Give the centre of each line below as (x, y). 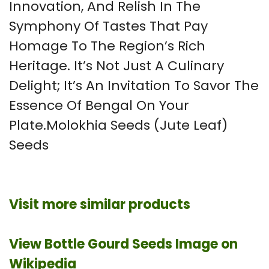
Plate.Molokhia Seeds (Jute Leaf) (118, 125)
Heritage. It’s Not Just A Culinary (116, 65)
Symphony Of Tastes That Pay (108, 26)
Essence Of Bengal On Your (99, 105)
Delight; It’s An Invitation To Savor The (134, 85)
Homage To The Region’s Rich (107, 46)
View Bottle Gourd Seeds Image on (123, 244)
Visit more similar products (100, 204)
